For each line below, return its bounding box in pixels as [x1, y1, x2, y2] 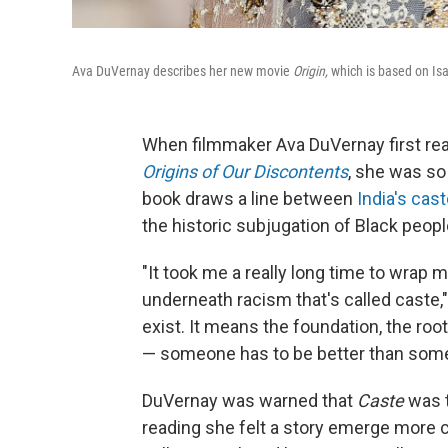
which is [331, 63, 375, 79]
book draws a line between [142, 188, 357, 209]
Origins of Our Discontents [142, 161, 348, 182]
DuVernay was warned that [142, 390, 357, 411]
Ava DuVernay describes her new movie [72, 63, 293, 79]
